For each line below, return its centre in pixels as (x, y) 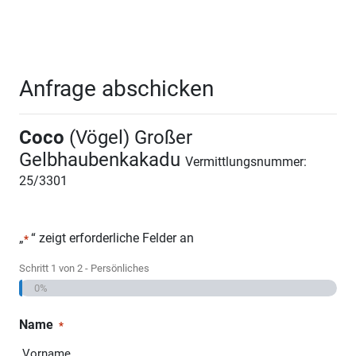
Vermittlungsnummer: (246, 162)
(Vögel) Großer (128, 138)
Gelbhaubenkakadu (102, 160)
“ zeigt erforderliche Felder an (112, 238)
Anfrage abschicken (116, 89)
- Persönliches (116, 269)
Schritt (35, 269)
